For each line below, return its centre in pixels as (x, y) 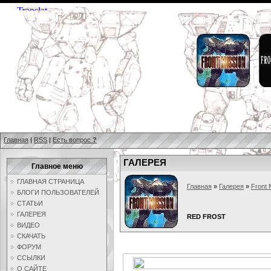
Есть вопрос (73, 140)
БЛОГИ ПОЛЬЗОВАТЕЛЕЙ (58, 192)
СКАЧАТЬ (31, 236)
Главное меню (57, 166)
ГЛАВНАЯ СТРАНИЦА (51, 181)
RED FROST (206, 217)
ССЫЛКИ (31, 258)
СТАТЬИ (30, 203)
